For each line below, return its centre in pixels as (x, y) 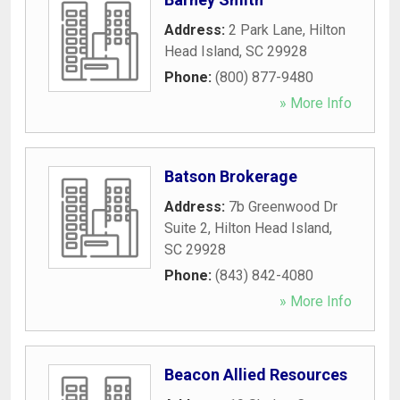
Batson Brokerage (231, 176)
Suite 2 (186, 228)
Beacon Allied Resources (256, 374)
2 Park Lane (266, 29)
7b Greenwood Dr (283, 206)
